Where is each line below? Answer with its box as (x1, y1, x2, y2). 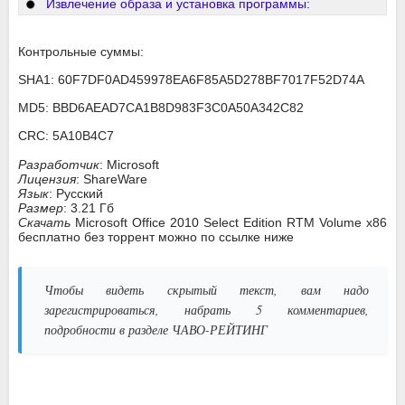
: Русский (49, 186, 103, 202)
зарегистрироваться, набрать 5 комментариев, (44, 301, 369, 319)
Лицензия (18, 172, 76, 187)
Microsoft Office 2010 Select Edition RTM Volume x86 (75, 215, 387, 231)
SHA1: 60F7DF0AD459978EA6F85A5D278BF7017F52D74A (18, 72, 364, 88)
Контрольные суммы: (18, 44, 144, 60)
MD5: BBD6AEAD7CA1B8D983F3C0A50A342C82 (18, 100, 304, 116)
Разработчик (18, 157, 99, 173)
